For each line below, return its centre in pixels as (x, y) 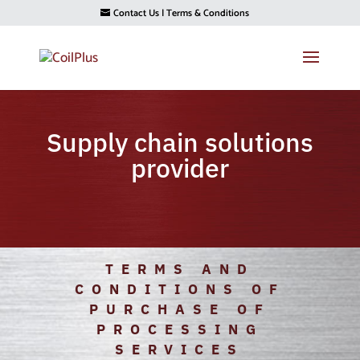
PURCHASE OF (180, 310)
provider (180, 168)
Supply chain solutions (180, 143)
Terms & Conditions (207, 13)
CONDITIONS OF (180, 290)
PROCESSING (180, 330)
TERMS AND (180, 270)
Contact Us (136, 13)
